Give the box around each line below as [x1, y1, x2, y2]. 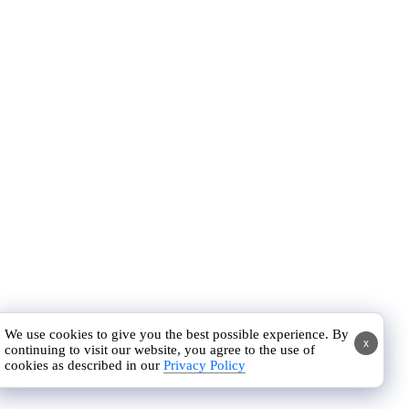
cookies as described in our [5, 357, 164, 372]
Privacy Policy [163, 357, 246, 372]
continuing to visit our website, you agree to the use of [5, 341, 316, 357]
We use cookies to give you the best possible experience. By [5, 326, 350, 341]
